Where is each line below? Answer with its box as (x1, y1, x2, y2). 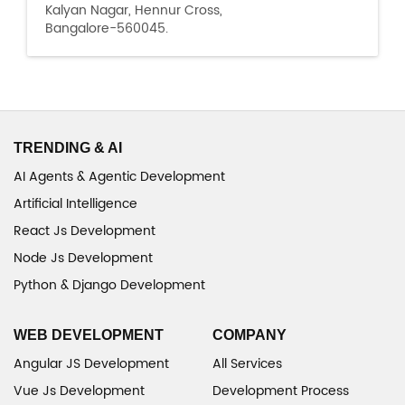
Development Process (212, 381, 349, 401)
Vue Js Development (14, 381, 145, 401)
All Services (212, 353, 282, 374)
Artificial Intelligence (14, 193, 137, 214)
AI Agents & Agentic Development (14, 166, 225, 187)
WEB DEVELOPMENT (14, 327, 164, 343)
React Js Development (14, 221, 155, 241)
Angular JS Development (14, 353, 169, 374)
